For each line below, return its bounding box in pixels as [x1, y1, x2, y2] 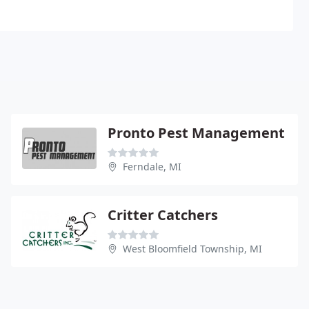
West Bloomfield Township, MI [123, 241, 262, 255]
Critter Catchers [108, 205, 218, 224]
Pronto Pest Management [108, 123, 285, 142]
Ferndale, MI [123, 159, 181, 173]
